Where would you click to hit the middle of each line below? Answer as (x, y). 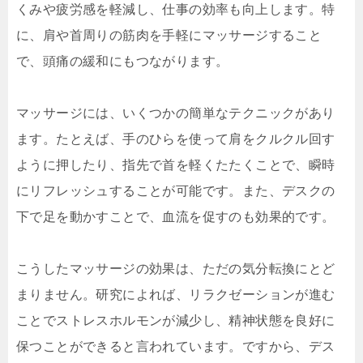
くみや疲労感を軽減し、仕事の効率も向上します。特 (176, 10)
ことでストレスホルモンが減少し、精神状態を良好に (176, 321)
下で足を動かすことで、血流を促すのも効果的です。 (176, 217)
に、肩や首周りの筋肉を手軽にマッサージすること (169, 36)
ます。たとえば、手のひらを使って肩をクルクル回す (176, 139)
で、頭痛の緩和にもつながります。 (123, 62)
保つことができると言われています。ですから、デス (176, 347)
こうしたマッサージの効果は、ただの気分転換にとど (176, 269)
